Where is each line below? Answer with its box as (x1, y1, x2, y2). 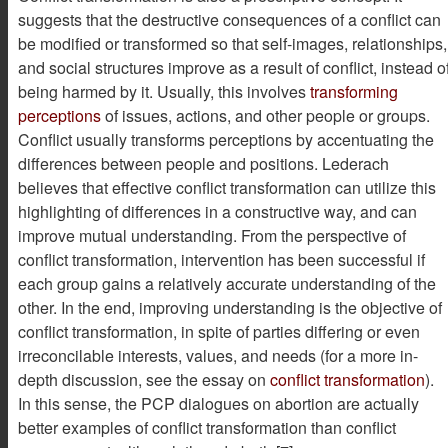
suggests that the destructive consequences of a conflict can (18, 7, 441, 31)
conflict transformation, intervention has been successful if (18, 247, 425, 271)
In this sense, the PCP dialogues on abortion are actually (18, 391, 419, 415)
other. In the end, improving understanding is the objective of (18, 295, 442, 319)
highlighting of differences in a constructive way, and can (18, 199, 417, 223)
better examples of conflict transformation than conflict (18, 415, 396, 439)
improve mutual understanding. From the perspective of (18, 223, 406, 247)
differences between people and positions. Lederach (18, 151, 389, 175)
